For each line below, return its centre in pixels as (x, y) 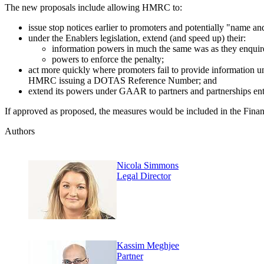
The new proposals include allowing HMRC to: (93, 8)
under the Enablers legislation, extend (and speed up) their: (137, 38)
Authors (20, 131)
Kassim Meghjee (148, 246)
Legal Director (144, 176)
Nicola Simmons (148, 166)
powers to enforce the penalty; (108, 60)
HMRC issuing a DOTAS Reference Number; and (123, 81)
